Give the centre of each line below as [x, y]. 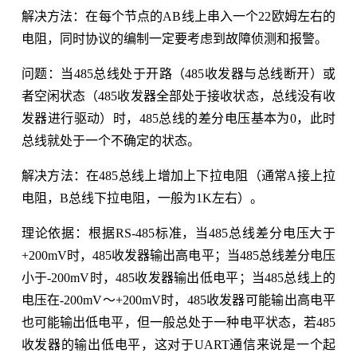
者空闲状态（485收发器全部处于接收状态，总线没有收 [178, 96]
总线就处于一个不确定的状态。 [110, 140]
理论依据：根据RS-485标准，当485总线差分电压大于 [178, 233]
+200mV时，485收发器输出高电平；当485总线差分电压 [178, 255]
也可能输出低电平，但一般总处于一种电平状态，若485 [178, 322]
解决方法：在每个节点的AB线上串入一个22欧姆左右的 [178, 16]
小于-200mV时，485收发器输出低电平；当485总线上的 [178, 277]
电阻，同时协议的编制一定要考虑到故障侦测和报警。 [174, 38]
